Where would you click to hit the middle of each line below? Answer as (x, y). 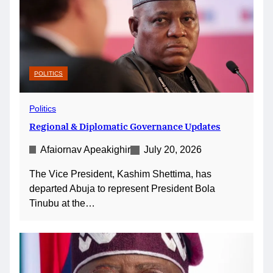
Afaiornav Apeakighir (85, 149)
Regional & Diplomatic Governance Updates (125, 126)
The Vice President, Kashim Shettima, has (120, 174)
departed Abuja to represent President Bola (122, 188)
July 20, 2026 (173, 149)
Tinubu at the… (62, 203)
